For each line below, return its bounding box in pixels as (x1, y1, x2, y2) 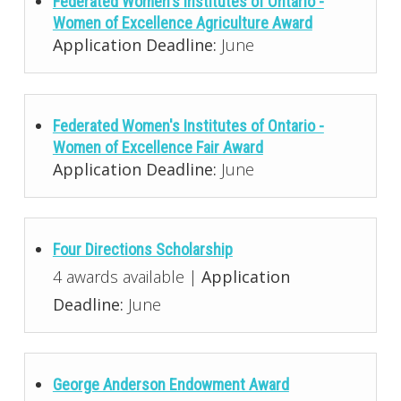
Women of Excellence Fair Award (52, 137, 263, 157)
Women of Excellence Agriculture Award (52, 13, 312, 33)
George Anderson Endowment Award (52, 374, 289, 394)
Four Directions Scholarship (52, 239, 233, 259)
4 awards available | (52, 265, 201, 287)
